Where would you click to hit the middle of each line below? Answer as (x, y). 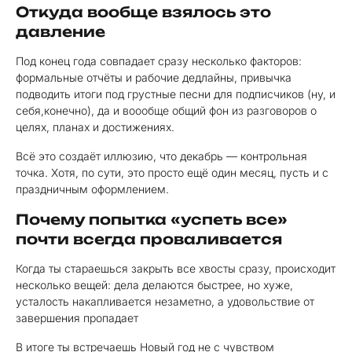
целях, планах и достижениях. (95, 127)
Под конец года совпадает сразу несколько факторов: (159, 61)
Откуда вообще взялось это (143, 12)
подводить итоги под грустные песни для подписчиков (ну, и (176, 94)
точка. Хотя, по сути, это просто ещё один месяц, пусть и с (172, 172)
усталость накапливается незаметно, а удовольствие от (165, 301)
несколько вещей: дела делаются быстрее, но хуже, (154, 285)
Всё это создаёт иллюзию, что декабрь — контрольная (161, 156)
